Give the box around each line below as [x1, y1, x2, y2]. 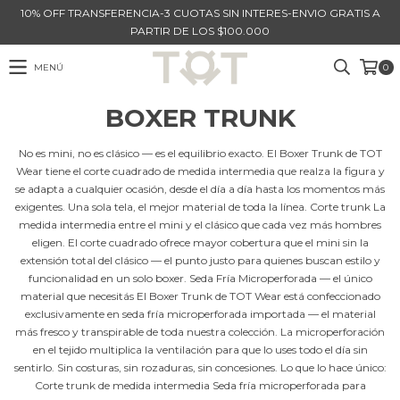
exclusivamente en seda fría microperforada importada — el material [24, 307, 376, 321]
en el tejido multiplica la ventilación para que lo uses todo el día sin [32, 343, 368, 356]
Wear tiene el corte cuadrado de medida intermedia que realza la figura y [15, 164, 385, 178]
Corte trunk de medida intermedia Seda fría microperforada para [34, 379, 366, 392]
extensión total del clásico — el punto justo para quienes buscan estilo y [20, 254, 380, 267]
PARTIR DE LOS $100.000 [130, 24, 270, 37]
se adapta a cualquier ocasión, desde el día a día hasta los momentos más [15, 182, 385, 196]
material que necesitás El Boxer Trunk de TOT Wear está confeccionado [20, 289, 380, 303]
